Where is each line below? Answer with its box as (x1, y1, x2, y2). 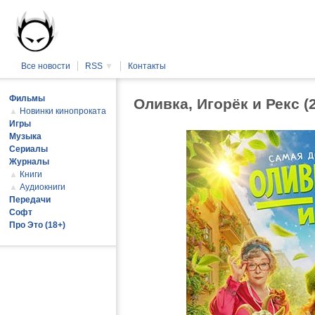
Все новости (21, 61, 70, 71)
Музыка (9, 131, 41, 141)
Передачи (9, 195, 51, 205)
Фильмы (9, 94, 45, 103)
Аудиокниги (20, 182, 65, 192)
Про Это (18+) (9, 220, 65, 230)
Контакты (128, 61, 166, 71)
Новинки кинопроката (20, 106, 106, 116)
